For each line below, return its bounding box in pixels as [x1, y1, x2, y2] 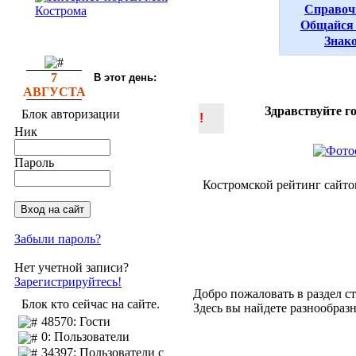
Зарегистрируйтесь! [14, 275, 122, 288]
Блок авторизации [21, 107, 120, 121]
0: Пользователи [41, 330, 130, 344]
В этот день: [93, 72, 157, 83]
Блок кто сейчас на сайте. [21, 297, 160, 311]
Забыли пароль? [14, 232, 101, 246]
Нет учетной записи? [14, 261, 129, 274]
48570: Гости [41, 315, 110, 328]
